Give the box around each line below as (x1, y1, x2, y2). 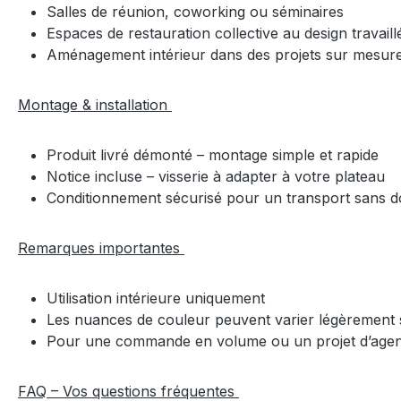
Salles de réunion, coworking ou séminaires (47, 2, 348, 21)
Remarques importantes (18, 238, 184, 257)
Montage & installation (18, 95, 172, 114)
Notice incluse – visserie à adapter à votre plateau (47, 166, 389, 185)
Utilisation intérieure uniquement (47, 288, 269, 307)
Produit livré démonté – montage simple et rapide (47, 145, 383, 164)
